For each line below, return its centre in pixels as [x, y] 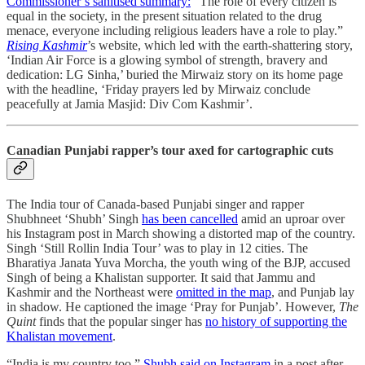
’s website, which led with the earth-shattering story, [220, 45]
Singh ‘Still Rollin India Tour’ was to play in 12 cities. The [157, 248]
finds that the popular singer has [121, 322]
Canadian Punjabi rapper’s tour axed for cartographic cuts [170, 151]
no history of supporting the [276, 322]
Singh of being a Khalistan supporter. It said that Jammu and [161, 278]
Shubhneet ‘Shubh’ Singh [74, 219]
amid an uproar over [291, 219]
